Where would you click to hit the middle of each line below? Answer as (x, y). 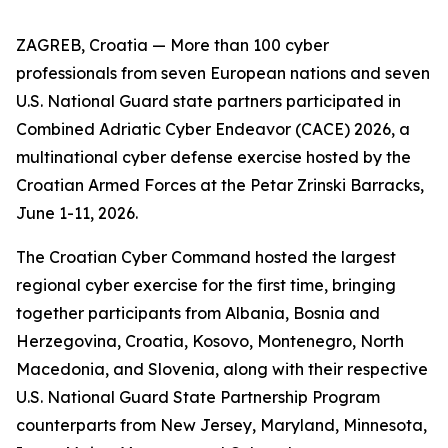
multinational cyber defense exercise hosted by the (213, 157)
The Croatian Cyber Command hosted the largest (206, 257)
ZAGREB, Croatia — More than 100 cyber (172, 45)
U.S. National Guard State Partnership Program (198, 397)
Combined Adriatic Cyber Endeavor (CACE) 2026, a (213, 129)
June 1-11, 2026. (77, 213)
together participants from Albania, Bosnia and (198, 313)
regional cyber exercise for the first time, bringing (206, 285)
